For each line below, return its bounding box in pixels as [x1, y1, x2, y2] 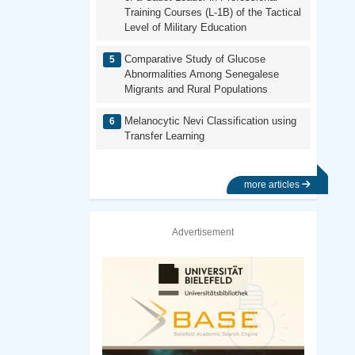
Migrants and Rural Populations [124, 83, 268, 96]
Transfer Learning [124, 130, 204, 143]
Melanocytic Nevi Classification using [124, 115, 296, 128]
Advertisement [172, 227, 235, 239]
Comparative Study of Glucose [124, 53, 265, 66]
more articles [244, 178, 302, 190]
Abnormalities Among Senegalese [124, 68, 279, 81]
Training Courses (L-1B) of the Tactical [124, 6, 301, 19]
